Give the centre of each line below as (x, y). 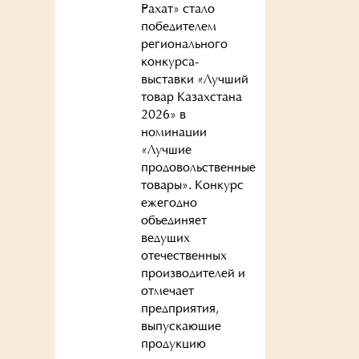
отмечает (167, 292)
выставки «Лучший (194, 80)
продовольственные (198, 168)
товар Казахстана (191, 98)
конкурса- (169, 63)
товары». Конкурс (192, 186)
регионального (184, 45)
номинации (173, 133)
